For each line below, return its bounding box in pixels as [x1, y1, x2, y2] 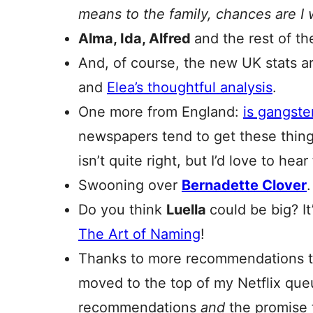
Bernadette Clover [182, 177, 307, 194]
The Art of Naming [78, 226, 201, 242]
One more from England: [78, 103, 243, 120]
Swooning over [78, 177, 182, 194]
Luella [166, 201, 210, 218]
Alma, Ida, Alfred [78, 30, 194, 47]
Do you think [78, 201, 166, 218]
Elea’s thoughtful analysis [107, 79, 272, 96]
